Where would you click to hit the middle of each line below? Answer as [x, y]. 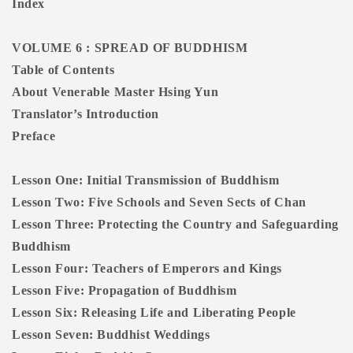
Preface [34, 136]
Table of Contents [63, 70]
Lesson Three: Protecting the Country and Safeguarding [175, 225]
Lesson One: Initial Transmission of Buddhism [146, 180]
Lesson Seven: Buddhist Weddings [111, 335]
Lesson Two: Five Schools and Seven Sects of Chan [159, 203]
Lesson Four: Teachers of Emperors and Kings [147, 269]
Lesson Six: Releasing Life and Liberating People [154, 313]
